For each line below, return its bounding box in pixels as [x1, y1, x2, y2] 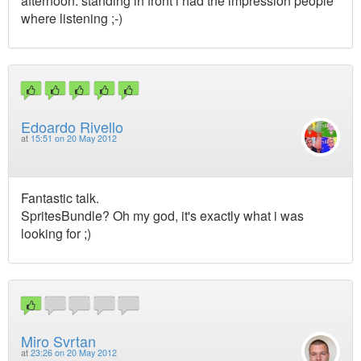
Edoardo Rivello [21, 115, 123, 137]
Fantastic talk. [21, 188, 99, 207]
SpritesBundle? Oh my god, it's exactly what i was [21, 205, 304, 225]
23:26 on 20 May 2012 [31, 346, 117, 359]
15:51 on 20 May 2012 [31, 131, 117, 144]
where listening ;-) [21, 9, 122, 28]
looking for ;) [21, 223, 91, 243]
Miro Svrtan [21, 330, 96, 352]
